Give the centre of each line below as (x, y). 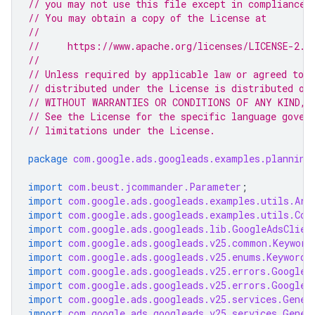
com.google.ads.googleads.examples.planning (192, 159)
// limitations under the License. (122, 130)
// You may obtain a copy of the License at (147, 18)
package (48, 159)
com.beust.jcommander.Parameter (155, 187)
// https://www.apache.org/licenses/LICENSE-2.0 (169, 46)
